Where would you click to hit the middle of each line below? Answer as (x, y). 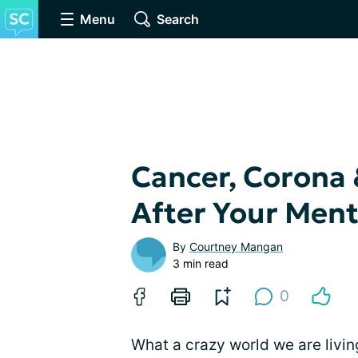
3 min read (201, 263)
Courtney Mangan (236, 247)
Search (178, 19)
